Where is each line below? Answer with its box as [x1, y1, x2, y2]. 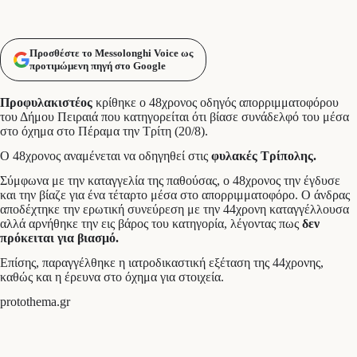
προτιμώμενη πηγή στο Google [29, 60, 166, 73]
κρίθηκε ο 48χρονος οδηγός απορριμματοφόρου [96, 96, 339, 110]
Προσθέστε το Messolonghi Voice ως [29, 47, 193, 60]
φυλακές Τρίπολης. [211, 149, 316, 163]
